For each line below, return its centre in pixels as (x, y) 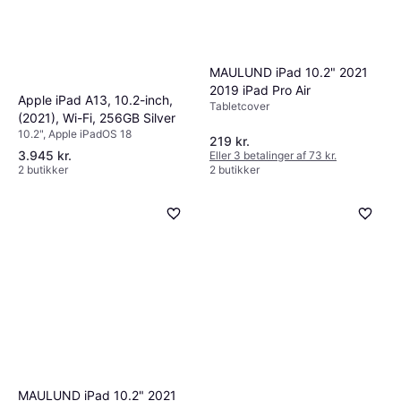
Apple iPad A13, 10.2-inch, (95, 100)
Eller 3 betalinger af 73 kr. (273, 156)
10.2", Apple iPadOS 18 (75, 134)
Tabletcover (239, 106)
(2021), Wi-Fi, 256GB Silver (97, 118)
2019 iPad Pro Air (260, 90)
